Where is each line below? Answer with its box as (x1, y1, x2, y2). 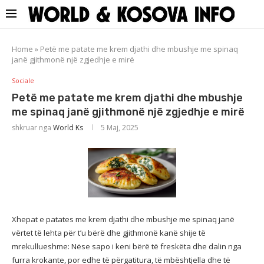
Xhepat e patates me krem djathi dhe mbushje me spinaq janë (12, 214, 235, 225)
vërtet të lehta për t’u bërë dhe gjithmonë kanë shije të (12, 227, 206, 238)
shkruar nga (12, 123, 53, 133)
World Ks (53, 123, 83, 133)
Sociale (12, 76, 34, 85)
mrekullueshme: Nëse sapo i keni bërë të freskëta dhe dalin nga (12, 241, 242, 252)
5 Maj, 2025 (101, 123, 138, 133)
